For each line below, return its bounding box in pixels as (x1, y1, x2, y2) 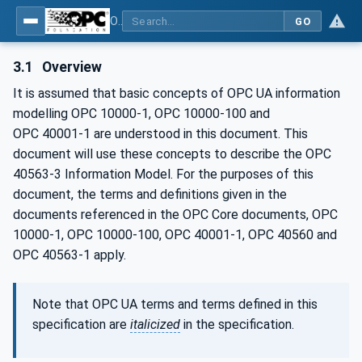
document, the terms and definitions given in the (13, 186, 287, 202)
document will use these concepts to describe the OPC (13, 145, 331, 162)
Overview (39, 59, 103, 75)
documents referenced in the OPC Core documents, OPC (13, 206, 338, 222)
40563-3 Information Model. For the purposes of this (13, 166, 314, 182)
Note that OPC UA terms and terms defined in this (32, 296, 318, 312)
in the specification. (180, 316, 294, 332)
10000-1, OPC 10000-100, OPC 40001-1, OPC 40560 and (13, 226, 337, 242)
